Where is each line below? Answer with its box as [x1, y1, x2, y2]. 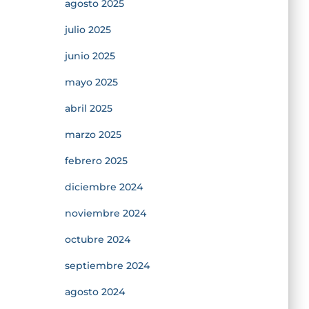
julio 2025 [64, 23, 111, 36]
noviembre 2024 [64, 206, 146, 219]
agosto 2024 [64, 285, 125, 298]
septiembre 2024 [64, 259, 150, 272]
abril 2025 [64, 101, 112, 114]
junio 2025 [64, 49, 115, 62]
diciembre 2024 [64, 180, 143, 193]
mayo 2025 [64, 75, 118, 88]
